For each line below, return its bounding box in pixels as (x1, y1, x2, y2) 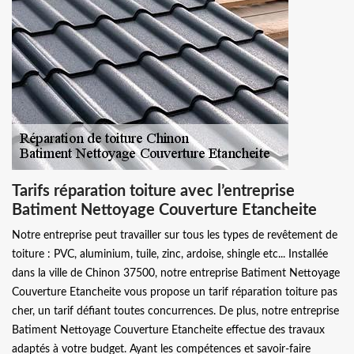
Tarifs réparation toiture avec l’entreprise (12, 183, 295, 199)
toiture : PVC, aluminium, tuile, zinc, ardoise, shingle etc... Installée (12, 248, 328, 260)
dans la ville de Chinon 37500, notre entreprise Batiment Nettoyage (12, 267, 340, 279)
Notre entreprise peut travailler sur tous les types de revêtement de (12, 229, 337, 241)
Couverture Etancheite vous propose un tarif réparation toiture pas (12, 286, 337, 298)
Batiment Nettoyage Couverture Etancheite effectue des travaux (12, 324, 325, 336)
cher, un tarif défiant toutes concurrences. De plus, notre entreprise (12, 305, 339, 317)
